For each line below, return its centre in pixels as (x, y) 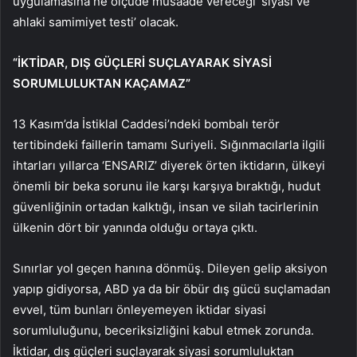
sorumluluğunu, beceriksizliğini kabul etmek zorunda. (163, 331)
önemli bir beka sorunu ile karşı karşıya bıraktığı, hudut (167, 186)
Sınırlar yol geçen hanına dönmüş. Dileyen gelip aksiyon (170, 269)
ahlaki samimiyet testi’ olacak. (96, 22)
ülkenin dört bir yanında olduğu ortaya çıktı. (135, 228)
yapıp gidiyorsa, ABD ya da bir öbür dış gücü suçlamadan (172, 289)
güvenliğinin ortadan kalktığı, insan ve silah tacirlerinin (166, 207)
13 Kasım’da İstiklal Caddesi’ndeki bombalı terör (146, 124)
